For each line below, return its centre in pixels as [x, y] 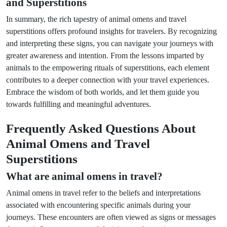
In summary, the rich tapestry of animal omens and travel [96, 19]
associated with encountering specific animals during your [98, 205]
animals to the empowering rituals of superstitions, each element [108, 68]
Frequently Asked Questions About [101, 128]
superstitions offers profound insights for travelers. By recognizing [111, 31]
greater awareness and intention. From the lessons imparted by [105, 55]
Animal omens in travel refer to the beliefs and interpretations [103, 193]
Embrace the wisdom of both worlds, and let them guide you [103, 92]
